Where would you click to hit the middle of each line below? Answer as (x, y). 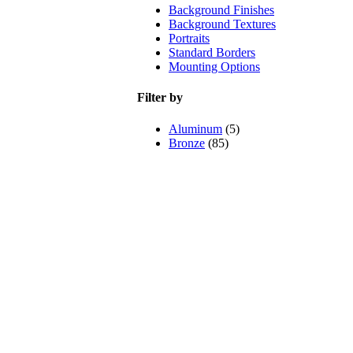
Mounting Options (214, 67)
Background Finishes (221, 10)
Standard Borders (212, 53)
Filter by (160, 98)
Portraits (189, 39)
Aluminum (195, 128)
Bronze (187, 143)
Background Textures (222, 24)
